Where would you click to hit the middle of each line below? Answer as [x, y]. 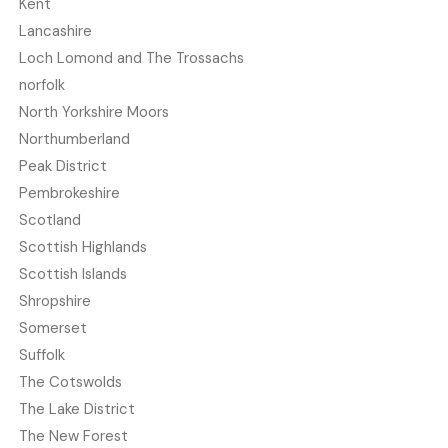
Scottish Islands [72, 274]
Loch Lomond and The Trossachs [131, 58]
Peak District [62, 166]
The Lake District [76, 409]
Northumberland [74, 139]
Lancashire [55, 31]
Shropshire [54, 301]
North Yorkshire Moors [93, 112]
